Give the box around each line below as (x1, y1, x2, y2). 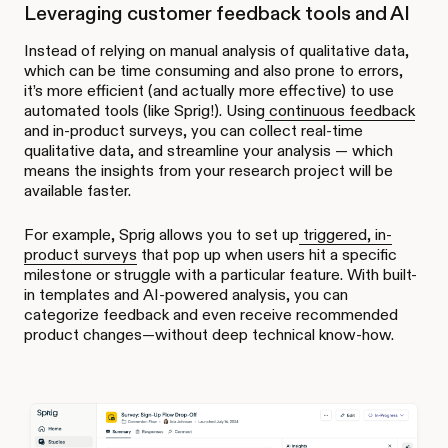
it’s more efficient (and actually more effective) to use (24, 80, 394, 100)
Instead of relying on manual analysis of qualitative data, (24, 40, 409, 60)
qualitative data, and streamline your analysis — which (24, 140, 393, 160)
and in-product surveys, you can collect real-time (24, 120, 363, 140)
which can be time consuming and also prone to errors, (24, 60, 403, 80)
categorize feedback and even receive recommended (24, 304, 398, 324)
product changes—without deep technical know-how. (24, 324, 394, 344)
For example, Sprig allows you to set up (24, 224, 299, 244)
